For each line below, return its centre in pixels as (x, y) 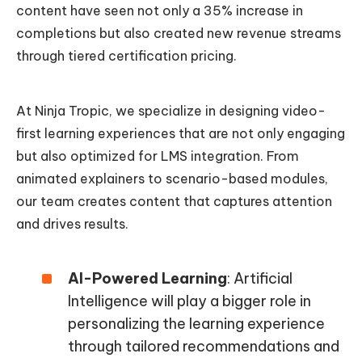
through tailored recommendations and (204, 347)
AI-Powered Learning (147, 279)
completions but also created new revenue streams (179, 34)
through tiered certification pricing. (126, 56)
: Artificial (260, 279)
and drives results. (72, 224)
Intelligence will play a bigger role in (189, 301)
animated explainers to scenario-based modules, (172, 179)
